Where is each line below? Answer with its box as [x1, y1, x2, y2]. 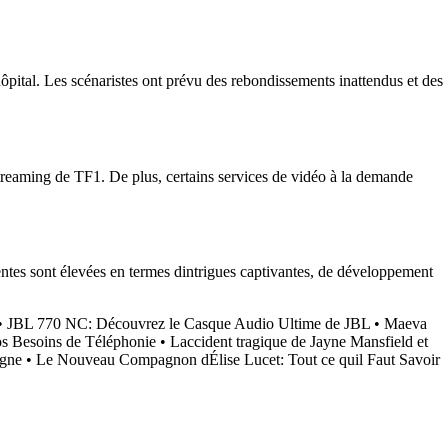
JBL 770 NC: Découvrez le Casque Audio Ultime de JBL [7, 315, 370, 333]
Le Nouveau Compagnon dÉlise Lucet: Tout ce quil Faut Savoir [36, 351, 440, 369]
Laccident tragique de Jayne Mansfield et [170, 333, 428, 351]
